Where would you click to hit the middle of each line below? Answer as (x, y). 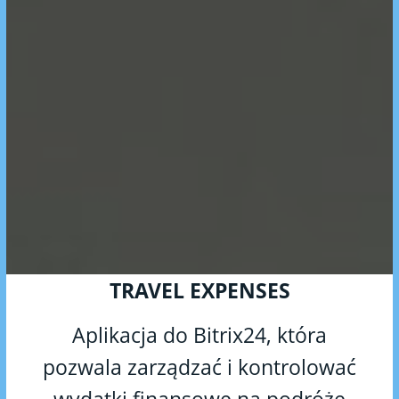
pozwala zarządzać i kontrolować (199, 366)
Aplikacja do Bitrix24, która (199, 334)
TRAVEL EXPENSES (199, 290)
